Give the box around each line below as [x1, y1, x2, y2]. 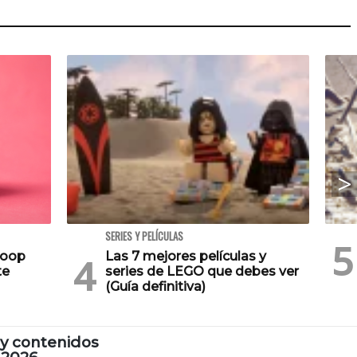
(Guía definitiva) [105, 279, 206, 295]
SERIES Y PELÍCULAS [105, 229, 183, 245]
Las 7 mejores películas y [105, 249, 266, 265]
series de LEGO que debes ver [105, 264, 299, 280]
